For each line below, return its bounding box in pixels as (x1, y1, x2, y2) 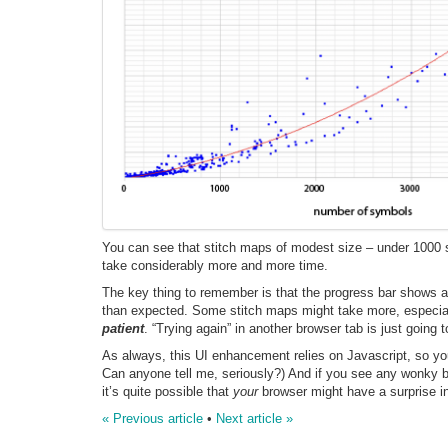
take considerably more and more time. (102, 258, 328, 274)
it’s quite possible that (102, 384, 233, 400)
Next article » (216, 411, 293, 427)
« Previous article (102, 411, 203, 427)
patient (102, 321, 144, 337)
